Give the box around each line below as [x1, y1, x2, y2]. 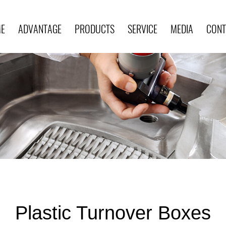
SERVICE [128, 21, 157, 36]
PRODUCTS [75, 21, 115, 36]
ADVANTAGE [18, 21, 62, 36]
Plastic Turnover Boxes [15, 202, 211, 223]
